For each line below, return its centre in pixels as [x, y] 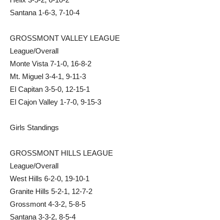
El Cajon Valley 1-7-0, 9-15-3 [55, 102]
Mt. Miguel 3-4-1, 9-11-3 [48, 77]
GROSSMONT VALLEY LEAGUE [65, 38]
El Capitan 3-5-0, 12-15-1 [50, 89]
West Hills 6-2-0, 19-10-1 [50, 179]
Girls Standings [34, 128]
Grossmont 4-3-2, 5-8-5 [48, 204]
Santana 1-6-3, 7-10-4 [45, 13]
